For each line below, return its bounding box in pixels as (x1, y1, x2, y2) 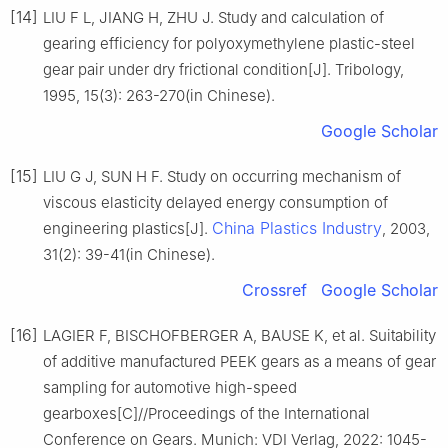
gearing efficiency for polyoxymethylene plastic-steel (43, 33, 415, 53)
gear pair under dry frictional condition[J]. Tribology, (43, 59, 404, 79)
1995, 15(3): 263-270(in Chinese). (43, 85, 275, 105)
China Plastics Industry (212, 217, 382, 238)
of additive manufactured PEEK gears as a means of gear (43, 351, 436, 371)
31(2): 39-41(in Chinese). (43, 244, 215, 264)
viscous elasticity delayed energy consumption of (43, 192, 388, 212)
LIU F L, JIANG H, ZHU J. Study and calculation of (43, 7, 384, 27)
